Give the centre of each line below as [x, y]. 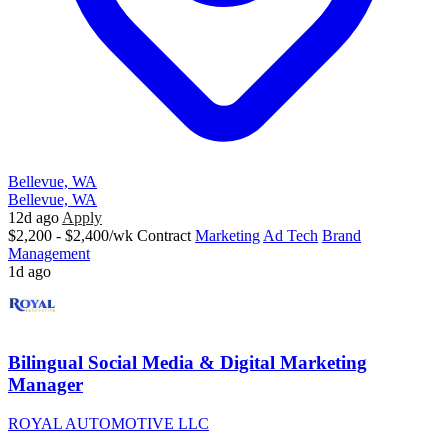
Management [49, 254]
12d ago [33, 218]
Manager [45, 384]
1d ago [29, 272]
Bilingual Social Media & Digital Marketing [187, 362]
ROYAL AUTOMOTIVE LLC [108, 423]
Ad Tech [290, 236]
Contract [164, 236]
